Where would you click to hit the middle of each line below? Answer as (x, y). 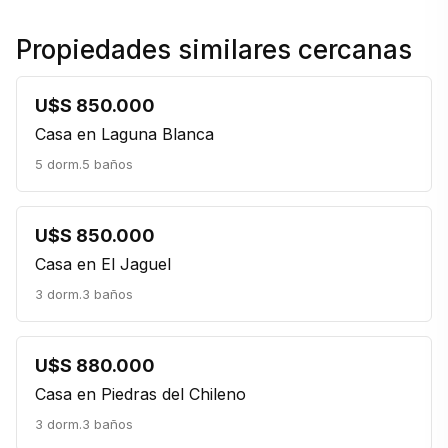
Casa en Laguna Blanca (124, 134)
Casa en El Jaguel (103, 264)
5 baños (107, 164)
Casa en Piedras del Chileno (140, 394)
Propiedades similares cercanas (214, 49)
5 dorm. (58, 164)
